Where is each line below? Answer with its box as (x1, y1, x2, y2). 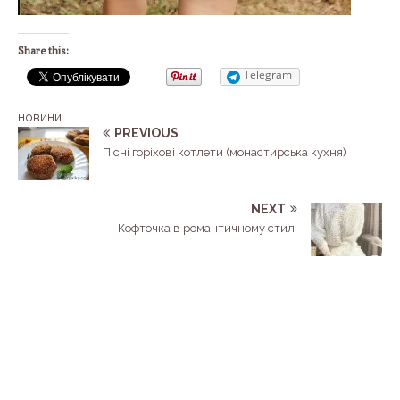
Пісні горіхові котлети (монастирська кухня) (103, 145, 346, 159)
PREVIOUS (114, 125, 179, 140)
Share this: (18, 43, 69, 57)
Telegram (244, 66, 292, 82)
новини (18, 109, 62, 124)
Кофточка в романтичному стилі (118, 221, 297, 235)
